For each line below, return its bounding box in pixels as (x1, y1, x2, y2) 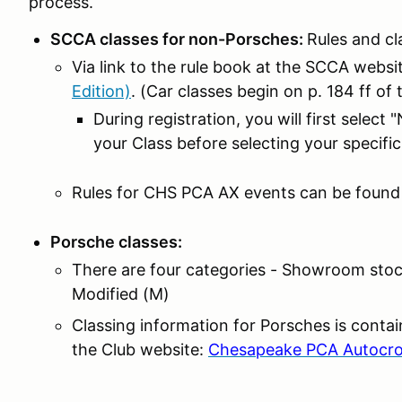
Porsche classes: (50, 232, 182, 251)
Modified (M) (72, 284, 170, 303)
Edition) (72, 82, 131, 100)
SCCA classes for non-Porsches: (50, 30, 307, 48)
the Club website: (72, 340, 208, 359)
